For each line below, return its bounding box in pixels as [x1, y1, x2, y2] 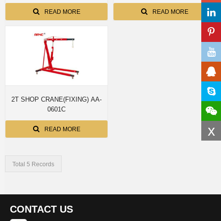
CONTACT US [10, 204, 73, 215]
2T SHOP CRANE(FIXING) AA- [11, 96, 91, 103]
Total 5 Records [12, 161, 54, 168]
